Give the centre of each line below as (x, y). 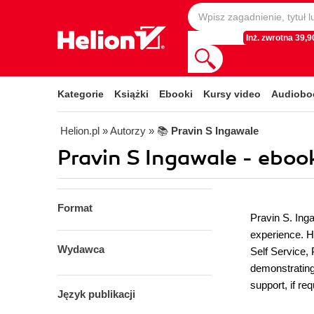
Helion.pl (80, 131)
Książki (131, 94)
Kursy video (232, 94)
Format (75, 208)
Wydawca (81, 249)
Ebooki (176, 94)
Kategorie (81, 94)
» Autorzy (124, 131)
